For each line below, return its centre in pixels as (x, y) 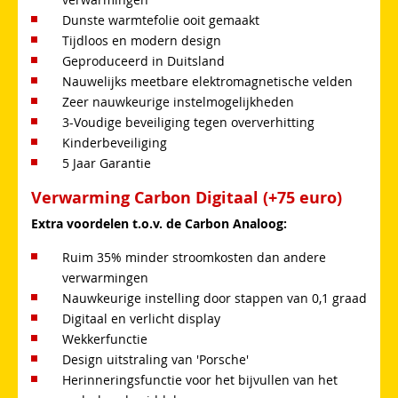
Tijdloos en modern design (142, 40)
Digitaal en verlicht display (141, 318)
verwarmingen (105, 277)
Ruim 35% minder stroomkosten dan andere (194, 257)
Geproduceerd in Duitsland (143, 60)
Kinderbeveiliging (115, 142)
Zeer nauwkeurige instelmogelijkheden (178, 101)
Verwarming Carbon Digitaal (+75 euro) (187, 197)
